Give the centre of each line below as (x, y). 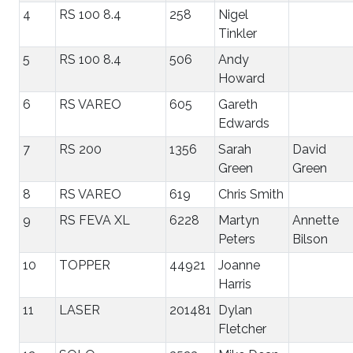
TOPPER (85, 265)
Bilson (310, 239)
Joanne (239, 265)
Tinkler (238, 33)
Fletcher (242, 329)
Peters (237, 239)
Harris (235, 284)
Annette (316, 220)
